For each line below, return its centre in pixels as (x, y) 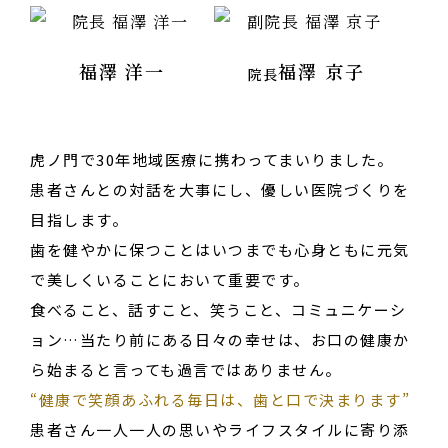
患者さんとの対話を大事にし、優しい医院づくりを (220, 190)
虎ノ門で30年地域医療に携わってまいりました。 (212, 160)
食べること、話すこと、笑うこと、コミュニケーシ (218, 310)
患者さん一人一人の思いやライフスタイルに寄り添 (220, 430)
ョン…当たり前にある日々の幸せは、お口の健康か (220, 340)
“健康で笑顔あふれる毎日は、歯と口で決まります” (220, 400)
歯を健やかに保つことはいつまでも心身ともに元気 (220, 250)
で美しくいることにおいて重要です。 (170, 280)
